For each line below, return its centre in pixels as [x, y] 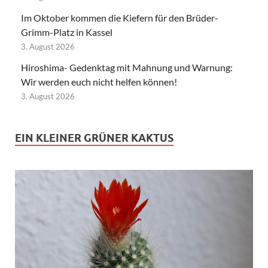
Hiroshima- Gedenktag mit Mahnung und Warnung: [127, 67]
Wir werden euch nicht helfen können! [99, 81]
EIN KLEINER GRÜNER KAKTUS [94, 138]
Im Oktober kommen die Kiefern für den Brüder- [120, 17]
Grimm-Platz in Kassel [67, 32]
